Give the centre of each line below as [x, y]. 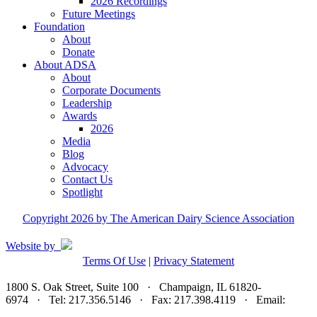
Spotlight [82, 192]
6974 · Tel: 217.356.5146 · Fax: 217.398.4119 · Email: [145, 300]
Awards [80, 116]
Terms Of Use [114, 261]
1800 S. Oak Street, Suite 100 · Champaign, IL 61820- [133, 287]
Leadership [87, 103]
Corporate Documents [111, 91]
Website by [33, 246]
